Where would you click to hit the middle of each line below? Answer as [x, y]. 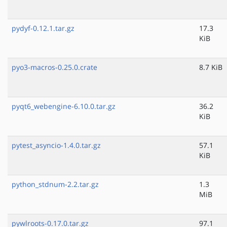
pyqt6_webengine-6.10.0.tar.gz [64, 106]
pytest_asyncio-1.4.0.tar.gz [56, 145]
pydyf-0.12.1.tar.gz [43, 28]
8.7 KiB [211, 67]
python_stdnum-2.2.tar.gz [55, 184]
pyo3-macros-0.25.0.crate [54, 67]
